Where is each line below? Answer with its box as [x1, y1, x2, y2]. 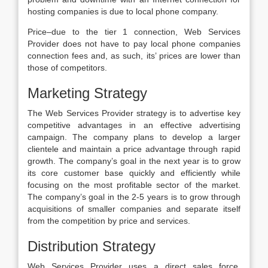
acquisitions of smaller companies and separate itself [28, 204, 240, 214]
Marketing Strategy [28, 85, 147, 101]
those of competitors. [28, 63, 107, 72]
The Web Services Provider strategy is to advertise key [28, 108, 240, 118]
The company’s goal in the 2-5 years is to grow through [28, 192, 240, 202]
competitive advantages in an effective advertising [28, 120, 240, 130]
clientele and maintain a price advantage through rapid [28, 144, 240, 154]
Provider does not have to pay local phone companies [28, 39, 240, 48]
